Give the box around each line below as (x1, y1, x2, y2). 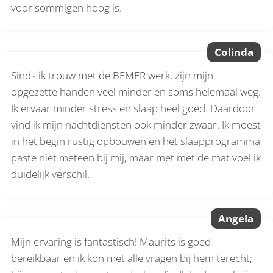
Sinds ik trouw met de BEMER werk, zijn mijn (11, 68, 214, 82)
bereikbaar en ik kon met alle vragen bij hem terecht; (11, 250, 253, 265)
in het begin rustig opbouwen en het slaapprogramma (11, 133, 261, 148)
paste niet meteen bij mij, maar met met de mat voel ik (11, 150, 261, 165)
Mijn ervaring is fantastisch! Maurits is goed (11, 234, 211, 249)
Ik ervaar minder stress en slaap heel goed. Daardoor (11, 101, 256, 115)
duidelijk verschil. (11, 166, 90, 181)
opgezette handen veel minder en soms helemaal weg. (11, 84, 261, 99)
